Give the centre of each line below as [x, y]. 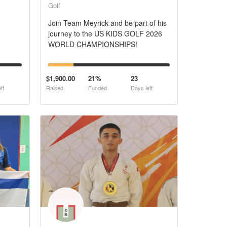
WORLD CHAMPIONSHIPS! [92, 44]
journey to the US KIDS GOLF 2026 [105, 33]
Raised [54, 88]
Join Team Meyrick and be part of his [107, 23]
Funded [98, 88]
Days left [141, 88]
